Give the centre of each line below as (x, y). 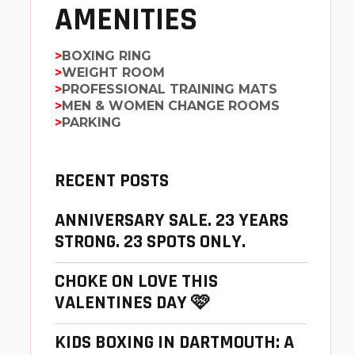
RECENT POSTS (112, 181)
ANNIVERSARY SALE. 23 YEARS (172, 221)
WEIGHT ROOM (113, 73)
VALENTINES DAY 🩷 (132, 303)
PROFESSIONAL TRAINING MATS (170, 90)
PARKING (92, 123)
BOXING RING (107, 56)
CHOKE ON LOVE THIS (136, 282)
